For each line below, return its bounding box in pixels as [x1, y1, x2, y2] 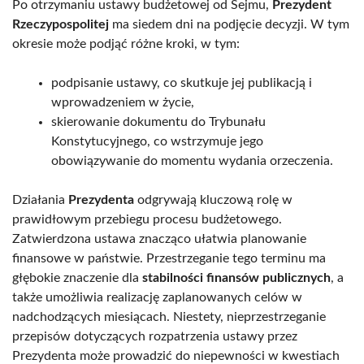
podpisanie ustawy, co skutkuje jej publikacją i [51, 76, 312, 89]
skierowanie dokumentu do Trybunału [51, 115, 266, 128]
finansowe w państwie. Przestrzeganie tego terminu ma [12, 251, 326, 265]
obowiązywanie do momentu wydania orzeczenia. [51, 154, 333, 167]
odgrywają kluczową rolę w [134, 193, 292, 206]
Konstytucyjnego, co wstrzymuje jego [51, 134, 263, 148]
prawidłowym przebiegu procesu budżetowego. [12, 212, 282, 226]
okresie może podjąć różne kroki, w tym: [12, 37, 240, 50]
